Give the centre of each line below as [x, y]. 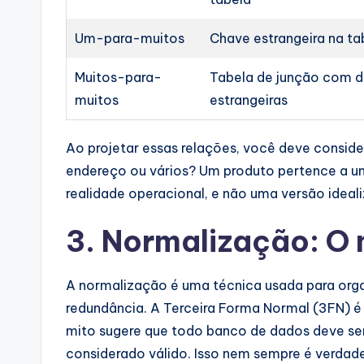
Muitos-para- [119, 77]
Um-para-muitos [130, 38]
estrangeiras [249, 100]
